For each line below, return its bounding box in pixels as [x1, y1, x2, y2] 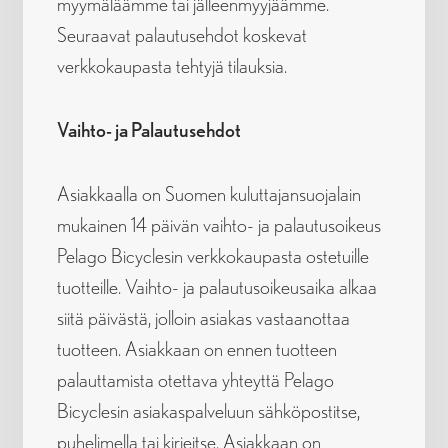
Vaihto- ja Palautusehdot [56, 117, 241, 142]
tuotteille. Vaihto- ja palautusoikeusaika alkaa [56, 274, 377, 299]
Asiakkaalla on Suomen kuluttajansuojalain [56, 181, 361, 206]
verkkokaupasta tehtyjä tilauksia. [56, 53, 287, 78]
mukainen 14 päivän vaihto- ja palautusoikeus [56, 212, 381, 237]
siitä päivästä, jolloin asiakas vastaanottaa [56, 305, 350, 330]
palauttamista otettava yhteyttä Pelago [56, 367, 334, 392]
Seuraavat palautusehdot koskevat [56, 22, 307, 47]
